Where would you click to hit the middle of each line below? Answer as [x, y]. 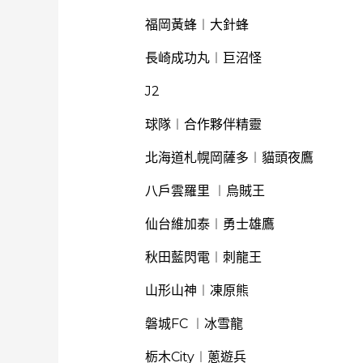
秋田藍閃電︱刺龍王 [203, 257]
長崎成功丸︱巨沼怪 [203, 58]
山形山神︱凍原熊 [196, 290]
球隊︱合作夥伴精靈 [203, 124]
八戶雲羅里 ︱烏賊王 [205, 191]
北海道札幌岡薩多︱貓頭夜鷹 [229, 158]
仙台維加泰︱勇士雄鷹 [209, 224]
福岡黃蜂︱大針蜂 [196, 25]
